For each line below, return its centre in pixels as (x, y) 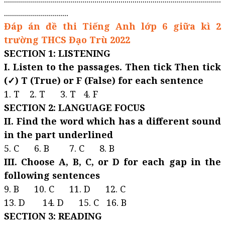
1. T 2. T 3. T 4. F (51, 94)
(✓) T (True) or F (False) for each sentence (104, 80)
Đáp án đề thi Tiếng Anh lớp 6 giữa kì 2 (113, 26)
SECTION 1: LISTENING (57, 53)
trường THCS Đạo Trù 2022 (67, 40)
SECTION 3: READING (53, 216)
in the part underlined (59, 135)
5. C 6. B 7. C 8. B (59, 148)
